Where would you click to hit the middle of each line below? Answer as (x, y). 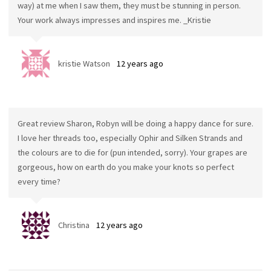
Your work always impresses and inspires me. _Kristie (114, 20)
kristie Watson (84, 63)
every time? (39, 182)
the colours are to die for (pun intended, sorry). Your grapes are (132, 153)
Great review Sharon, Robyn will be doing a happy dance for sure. (135, 124)
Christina (73, 225)
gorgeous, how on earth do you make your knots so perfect (126, 167)
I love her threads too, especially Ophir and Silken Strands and (130, 138)
